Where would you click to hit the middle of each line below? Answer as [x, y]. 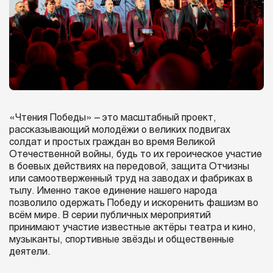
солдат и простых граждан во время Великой [112, 142]
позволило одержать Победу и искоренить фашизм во [134, 203]
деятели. [30, 252]
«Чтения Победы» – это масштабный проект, [113, 118]
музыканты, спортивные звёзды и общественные [122, 239]
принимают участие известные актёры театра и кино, [133, 227]
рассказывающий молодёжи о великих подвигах [120, 130]
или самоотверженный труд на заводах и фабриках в [131, 179]
